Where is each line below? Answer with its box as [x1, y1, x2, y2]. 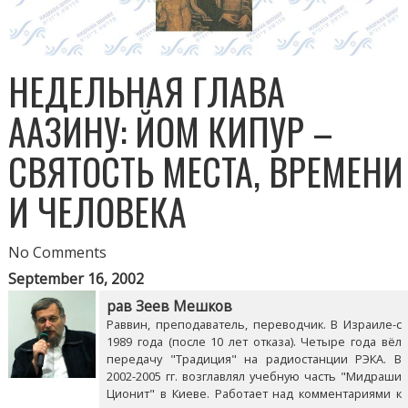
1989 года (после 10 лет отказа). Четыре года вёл [107, 333, 402, 351]
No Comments [8, 242, 107, 263]
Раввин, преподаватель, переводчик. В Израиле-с [107, 316, 402, 333]
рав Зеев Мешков [107, 297, 233, 317]
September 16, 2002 [8, 269, 145, 290]
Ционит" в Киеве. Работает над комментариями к [107, 385, 402, 403]
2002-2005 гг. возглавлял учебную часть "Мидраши [107, 368, 402, 385]
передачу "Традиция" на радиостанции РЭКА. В [107, 351, 402, 368]
